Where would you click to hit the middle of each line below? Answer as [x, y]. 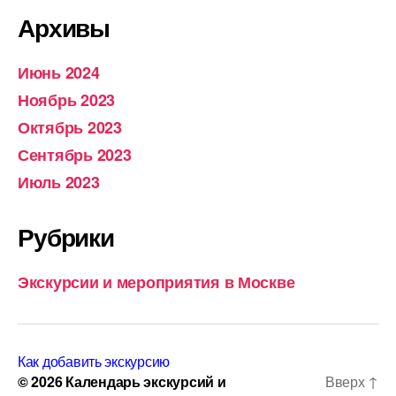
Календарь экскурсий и [146, 381]
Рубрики [66, 236]
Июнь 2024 [59, 72]
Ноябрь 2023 [67, 100]
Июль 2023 [59, 182]
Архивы [64, 27]
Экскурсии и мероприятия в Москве [156, 282]
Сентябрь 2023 [75, 155]
